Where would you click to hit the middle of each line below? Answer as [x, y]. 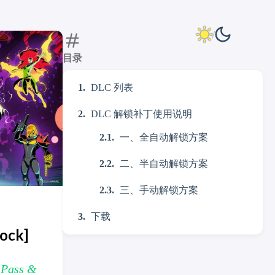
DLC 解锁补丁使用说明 [141, 114]
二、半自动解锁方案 [164, 164]
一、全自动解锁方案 [164, 137]
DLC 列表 [112, 87]
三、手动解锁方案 [159, 190]
